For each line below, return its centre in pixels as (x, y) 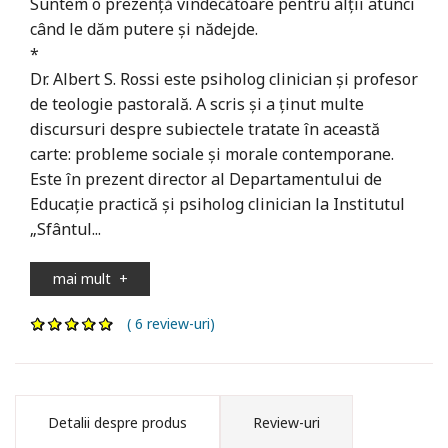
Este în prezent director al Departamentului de (206, 178)
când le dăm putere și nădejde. (144, 28)
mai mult (85, 278)
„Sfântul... (65, 228)
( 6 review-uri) (165, 323)
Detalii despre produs (117, 422)
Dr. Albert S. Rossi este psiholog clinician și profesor (224, 78)
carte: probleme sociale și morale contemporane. (212, 153)
